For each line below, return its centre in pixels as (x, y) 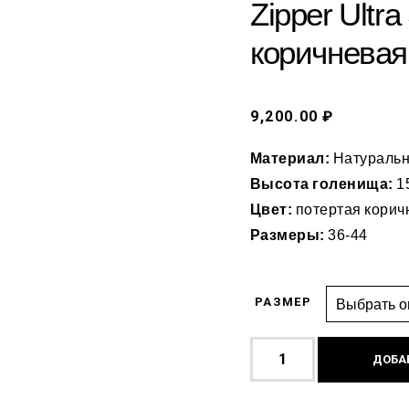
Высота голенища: (324, 184)
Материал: (292, 159)
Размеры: (289, 236)
